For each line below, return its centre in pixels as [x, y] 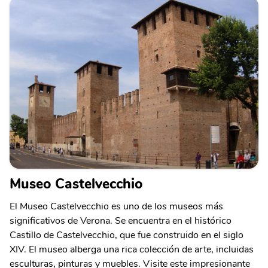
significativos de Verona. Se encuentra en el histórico [121, 220]
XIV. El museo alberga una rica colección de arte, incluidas [132, 249]
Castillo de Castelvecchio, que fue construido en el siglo [127, 235]
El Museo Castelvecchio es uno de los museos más [116, 206]
